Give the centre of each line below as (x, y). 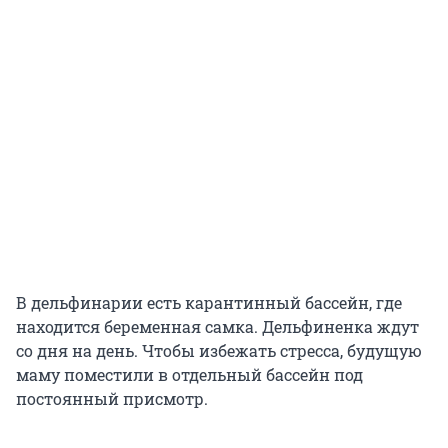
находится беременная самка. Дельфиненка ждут (217, 327)
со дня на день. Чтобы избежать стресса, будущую (219, 351)
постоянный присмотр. (112, 399)
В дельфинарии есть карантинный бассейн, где (209, 303)
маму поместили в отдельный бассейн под (189, 375)
